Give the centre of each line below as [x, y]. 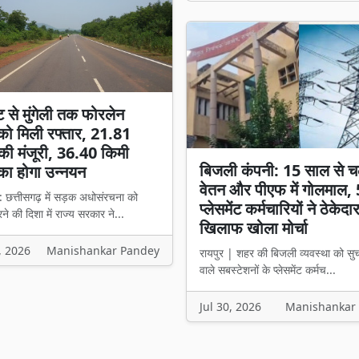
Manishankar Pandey [103, 250]
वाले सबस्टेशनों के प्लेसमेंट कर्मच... [268, 269]
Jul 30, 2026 [230, 306]
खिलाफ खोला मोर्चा [254, 228]
